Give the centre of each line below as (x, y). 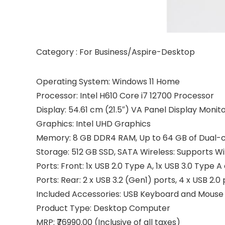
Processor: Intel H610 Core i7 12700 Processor (125, 96)
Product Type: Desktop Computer (103, 208)
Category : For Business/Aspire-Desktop (116, 52)
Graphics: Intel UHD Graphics (93, 124)
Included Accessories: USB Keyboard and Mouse (130, 194)
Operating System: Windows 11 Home (108, 82)
